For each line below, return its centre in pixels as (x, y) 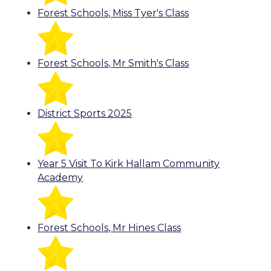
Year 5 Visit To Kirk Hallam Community (129, 164)
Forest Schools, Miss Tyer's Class (113, 13)
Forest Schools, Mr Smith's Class (113, 64)
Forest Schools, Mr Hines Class (109, 228)
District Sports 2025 (85, 114)
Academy (60, 178)
